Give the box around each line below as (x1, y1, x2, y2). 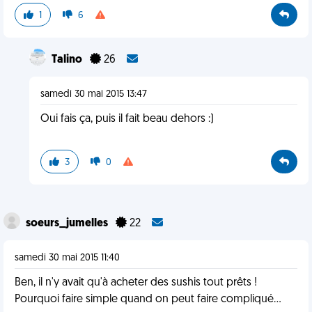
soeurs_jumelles (26, 218, 110, 229)
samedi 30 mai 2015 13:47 (40, 89, 147, 100)
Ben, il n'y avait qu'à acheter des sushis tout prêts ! (15, 277, 257, 288)
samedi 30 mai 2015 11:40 (15, 253, 120, 263)
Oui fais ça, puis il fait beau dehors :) (40, 114, 214, 125)
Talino (51, 54, 84, 65)
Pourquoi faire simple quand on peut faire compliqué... (15, 294, 281, 305)
